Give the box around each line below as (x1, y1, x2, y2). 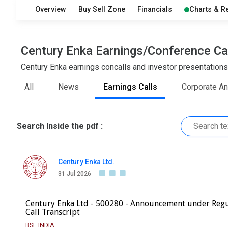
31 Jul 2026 (58, 170, 91, 178)
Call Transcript (25, 207, 80, 217)
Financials (137, 5, 173, 14)
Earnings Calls (103, 82, 157, 92)
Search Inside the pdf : (17, 121, 103, 131)
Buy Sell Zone (78, 5, 126, 14)
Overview (35, 5, 67, 14)
